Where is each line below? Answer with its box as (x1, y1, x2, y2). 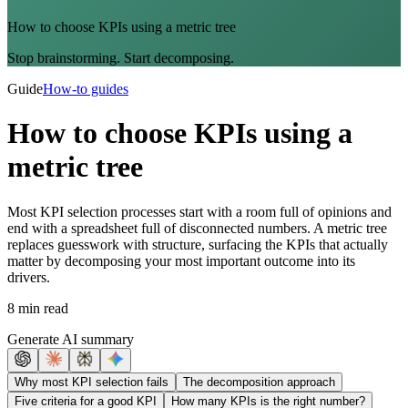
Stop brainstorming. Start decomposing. (7, 49, 234, 66)
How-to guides (43, 80, 128, 97)
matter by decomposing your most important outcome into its (7, 252, 355, 269)
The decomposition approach (183, 374, 335, 389)
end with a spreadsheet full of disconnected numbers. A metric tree (7, 219, 387, 236)
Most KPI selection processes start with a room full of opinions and (7, 203, 392, 219)
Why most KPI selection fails (15, 374, 168, 389)
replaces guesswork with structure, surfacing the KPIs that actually (7, 236, 388, 252)
